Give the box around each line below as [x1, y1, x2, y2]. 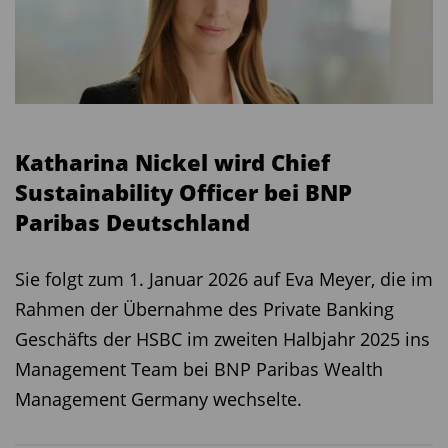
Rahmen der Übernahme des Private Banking [15, 297, 394, 321]
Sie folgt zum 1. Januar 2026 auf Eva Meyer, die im [15, 267, 433, 291]
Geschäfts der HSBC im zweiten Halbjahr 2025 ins [15, 327, 430, 351]
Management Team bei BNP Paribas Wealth [15, 357, 383, 381]
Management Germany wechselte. [15, 387, 302, 411]
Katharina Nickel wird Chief [15, 147, 330, 177]
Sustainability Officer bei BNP [15, 177, 352, 207]
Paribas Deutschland [15, 207, 250, 237]
